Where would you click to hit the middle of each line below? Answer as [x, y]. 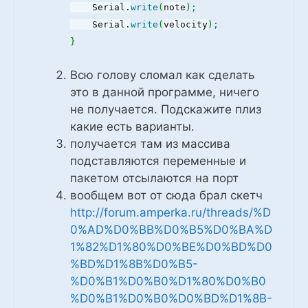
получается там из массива [150, 143]
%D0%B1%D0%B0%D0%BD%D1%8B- [171, 298]
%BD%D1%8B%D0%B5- [134, 264]
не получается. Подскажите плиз [166, 109]
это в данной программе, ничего [165, 92]
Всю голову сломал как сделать [162, 75]
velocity [186, 24]
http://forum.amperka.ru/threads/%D [170, 212]
